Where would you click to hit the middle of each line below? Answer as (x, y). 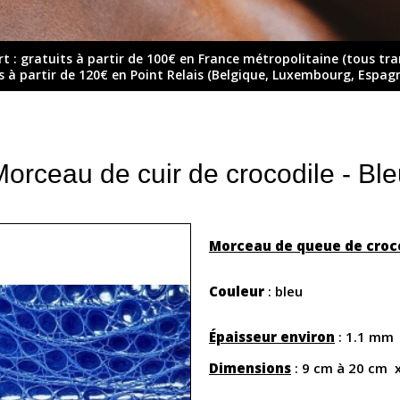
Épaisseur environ (272, 337)
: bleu (283, 292)
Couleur (237, 292)
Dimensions (250, 368)
